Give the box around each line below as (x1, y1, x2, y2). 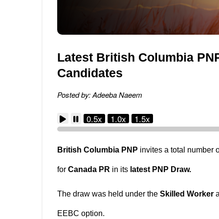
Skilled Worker (160, 190, 214, 198)
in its (110, 165, 130, 174)
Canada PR (68, 165, 110, 174)
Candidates (57, 66, 123, 80)
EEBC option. (57, 209, 107, 218)
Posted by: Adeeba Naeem (57, 89, 142, 100)
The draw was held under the (57, 190, 160, 198)
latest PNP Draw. (130, 165, 191, 174)
